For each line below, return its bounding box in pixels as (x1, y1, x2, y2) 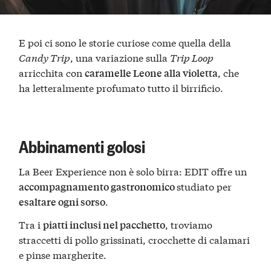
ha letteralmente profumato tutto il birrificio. (19, 80, 224, 95)
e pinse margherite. (19, 247, 107, 261)
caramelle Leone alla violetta (85, 66, 218, 80)
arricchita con (19, 65, 85, 80)
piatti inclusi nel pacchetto (43, 217, 166, 232)
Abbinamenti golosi (19, 133, 146, 157)
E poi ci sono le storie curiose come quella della (19, 35, 232, 50)
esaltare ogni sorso (19, 194, 106, 209)
